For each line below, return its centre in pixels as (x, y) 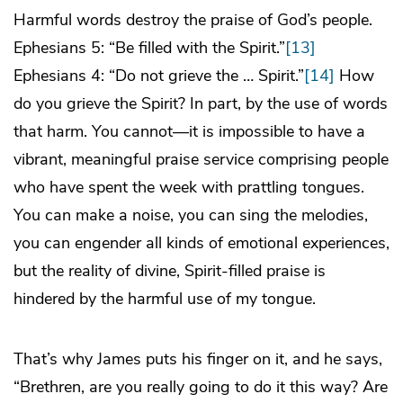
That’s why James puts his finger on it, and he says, (198, 358)
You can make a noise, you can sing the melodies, (191, 215)
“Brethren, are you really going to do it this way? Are (201, 386)
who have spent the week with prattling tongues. (189, 187)
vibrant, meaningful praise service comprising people (201, 159)
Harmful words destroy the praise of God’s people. (193, 19)
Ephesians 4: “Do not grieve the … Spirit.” (159, 75)
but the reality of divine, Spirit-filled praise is (170, 270)
